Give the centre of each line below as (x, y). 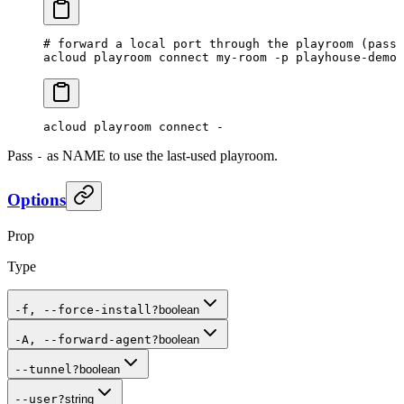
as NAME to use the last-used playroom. (161, 156)
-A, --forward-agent (83, 339)
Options (37, 199)
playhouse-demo (343, 58)
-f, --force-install (83, 309)
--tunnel (43, 369)
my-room (238, 58)
